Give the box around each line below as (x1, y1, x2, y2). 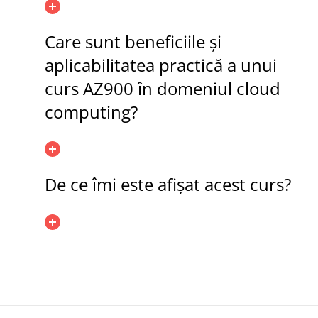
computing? (45, 99, 138, 124)
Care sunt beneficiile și (45, 29, 221, 53)
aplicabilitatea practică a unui (45, 53, 277, 77)
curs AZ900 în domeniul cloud (45, 76, 280, 100)
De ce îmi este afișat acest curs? (45, 172, 291, 197)
